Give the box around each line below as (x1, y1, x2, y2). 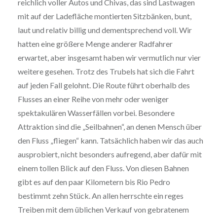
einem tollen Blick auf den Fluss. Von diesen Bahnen (17, 163, 189, 173)
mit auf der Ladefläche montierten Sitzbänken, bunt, (17, 11, 191, 21)
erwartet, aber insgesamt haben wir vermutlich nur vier (17, 53, 201, 63)
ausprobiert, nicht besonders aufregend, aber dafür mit (17, 149, 202, 159)
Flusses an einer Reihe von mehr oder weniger (17, 94, 169, 104)
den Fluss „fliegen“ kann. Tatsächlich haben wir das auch (17, 136, 203, 146)
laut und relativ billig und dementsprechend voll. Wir (17, 25, 192, 35)
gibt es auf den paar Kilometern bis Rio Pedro (17, 177, 170, 187)
